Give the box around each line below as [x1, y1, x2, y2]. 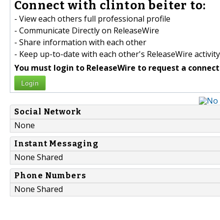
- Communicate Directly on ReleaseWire [14, 25, 159, 36]
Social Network [14, 107, 82, 117]
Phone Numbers [14, 171, 86, 181]
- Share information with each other [14, 37, 146, 48]
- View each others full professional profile [14, 13, 170, 25]
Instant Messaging [14, 139, 99, 149]
